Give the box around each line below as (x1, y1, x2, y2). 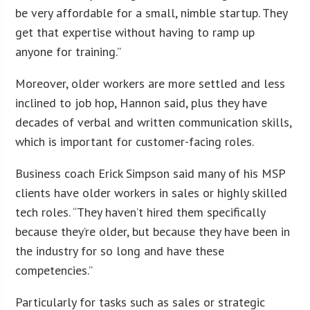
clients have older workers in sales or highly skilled (15, 184, 288, 201)
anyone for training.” (15, 43, 122, 60)
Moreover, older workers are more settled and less (15, 75, 286, 91)
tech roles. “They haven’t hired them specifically (15, 203, 266, 220)
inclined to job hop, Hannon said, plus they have (15, 94, 268, 111)
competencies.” (15, 262, 93, 278)
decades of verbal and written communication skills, (15, 113, 292, 130)
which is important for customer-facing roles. (15, 133, 255, 149)
